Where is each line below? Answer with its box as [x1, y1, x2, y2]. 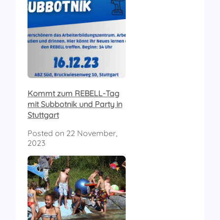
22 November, [66, 128, 117, 138]
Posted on [27, 128, 66, 138]
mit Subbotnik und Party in [27, 99, 122, 109]
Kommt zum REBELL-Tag [27, 88, 119, 98]
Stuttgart [27, 110, 59, 120]
